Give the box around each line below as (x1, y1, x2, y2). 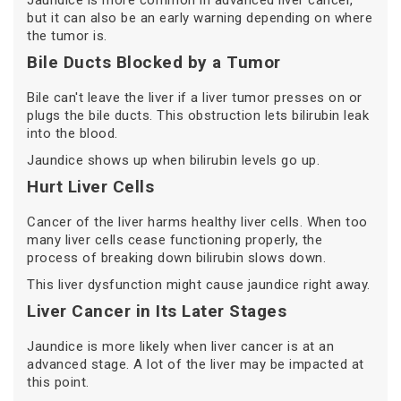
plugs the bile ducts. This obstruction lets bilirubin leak (27, 107, 369, 124)
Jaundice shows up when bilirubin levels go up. (27, 152, 320, 169)
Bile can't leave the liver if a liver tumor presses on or (27, 90, 363, 107)
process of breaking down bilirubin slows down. (27, 250, 326, 267)
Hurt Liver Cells (27, 176, 154, 198)
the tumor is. (27, 28, 107, 45)
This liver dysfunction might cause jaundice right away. (27, 277, 371, 294)
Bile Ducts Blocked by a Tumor (27, 52, 281, 73)
